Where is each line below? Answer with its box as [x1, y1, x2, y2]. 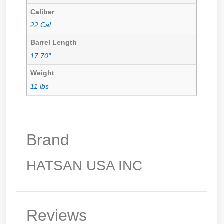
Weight [30, 69, 55, 77]
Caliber [30, 8, 55, 16]
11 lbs [30, 82, 49, 90]
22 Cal [30, 21, 51, 29]
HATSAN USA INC [26, 158, 143, 174]
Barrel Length [30, 38, 77, 46]
